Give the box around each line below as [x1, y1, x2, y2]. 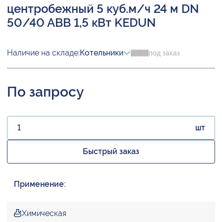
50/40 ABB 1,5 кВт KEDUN [7, 15, 156, 30]
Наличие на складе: [7, 48, 80, 58]
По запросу [7, 84, 84, 101]
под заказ [149, 49, 180, 57]
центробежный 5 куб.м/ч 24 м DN [7, 1, 199, 16]
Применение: [14, 179, 66, 189]
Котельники [80, 48, 123, 58]
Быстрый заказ [83, 147, 139, 157]
